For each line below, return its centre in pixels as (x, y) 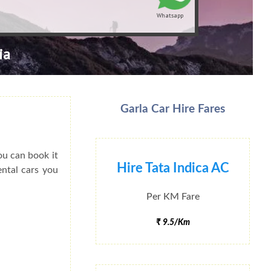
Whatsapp (170, 15)
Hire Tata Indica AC (173, 168)
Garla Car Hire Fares (173, 109)
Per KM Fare (173, 196)
